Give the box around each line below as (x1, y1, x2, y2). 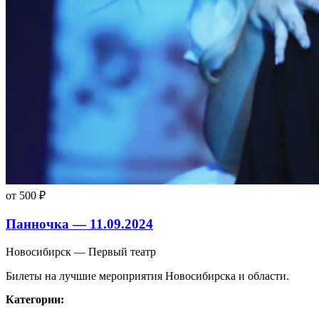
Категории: (6, 293, 64, 305)
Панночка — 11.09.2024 (6, 216, 153, 232)
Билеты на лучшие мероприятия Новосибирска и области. (6, 269, 289, 282)
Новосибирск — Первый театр (6, 245, 156, 258)
